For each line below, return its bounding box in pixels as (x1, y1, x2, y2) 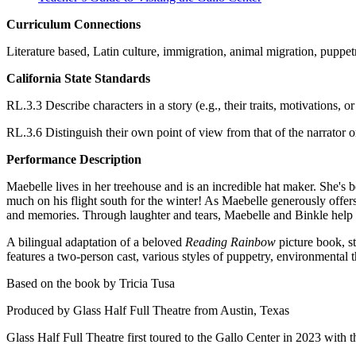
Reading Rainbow (185, 234, 276, 249)
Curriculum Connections (6, 17, 141, 31)
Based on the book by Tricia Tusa (6, 276, 175, 290)
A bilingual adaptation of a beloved (6, 234, 185, 249)
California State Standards (6, 71, 150, 85)
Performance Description (6, 152, 141, 166)
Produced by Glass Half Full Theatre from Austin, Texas (6, 303, 289, 317)
